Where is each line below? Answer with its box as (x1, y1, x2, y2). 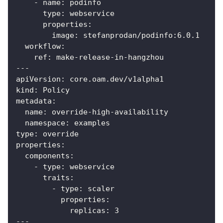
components (25, 151, 70, 161)
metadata (16, 97, 52, 106)
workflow (25, 42, 61, 51)
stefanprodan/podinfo (79, 31, 173, 40)
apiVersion (16, 75, 61, 84)
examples (70, 118, 110, 128)
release (79, 53, 110, 62)
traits (43, 173, 70, 183)
